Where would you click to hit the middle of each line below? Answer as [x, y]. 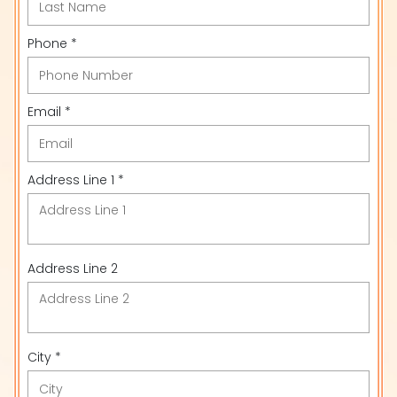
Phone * [52, 43]
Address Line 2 [73, 269]
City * [44, 357]
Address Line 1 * [76, 180]
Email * [49, 112]
